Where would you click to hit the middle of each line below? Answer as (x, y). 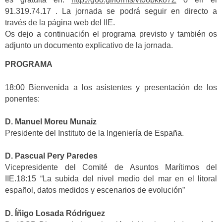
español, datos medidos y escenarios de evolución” (95, 190)
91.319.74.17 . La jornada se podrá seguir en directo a (111, 11)
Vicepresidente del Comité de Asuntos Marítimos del (111, 167)
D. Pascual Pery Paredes (51, 156)
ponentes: (22, 99)
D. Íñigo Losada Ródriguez (55, 213)
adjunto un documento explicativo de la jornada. (89, 45)
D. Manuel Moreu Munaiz (51, 122)
